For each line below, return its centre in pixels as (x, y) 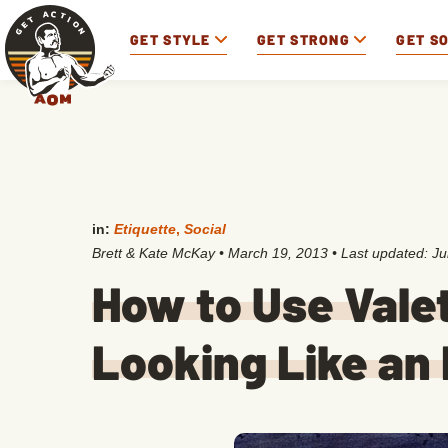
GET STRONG (304, 39)
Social (205, 229)
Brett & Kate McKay (153, 253)
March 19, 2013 (278, 253)
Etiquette (145, 229)
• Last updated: (380, 253)
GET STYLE (170, 39)
